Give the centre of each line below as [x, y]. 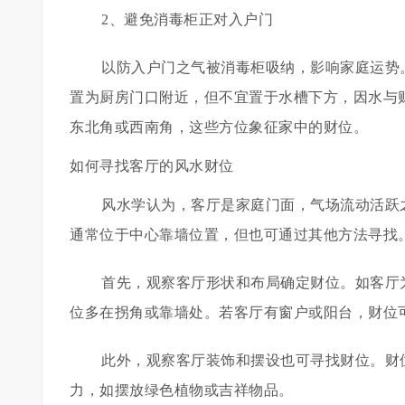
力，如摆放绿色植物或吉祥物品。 [182, 390]
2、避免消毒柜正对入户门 [187, 19]
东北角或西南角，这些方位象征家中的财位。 [219, 127]
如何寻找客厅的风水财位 [152, 166]
